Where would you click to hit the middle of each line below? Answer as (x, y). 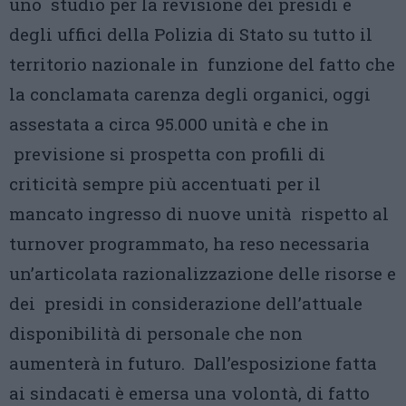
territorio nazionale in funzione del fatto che (202, 64)
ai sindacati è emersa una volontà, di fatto (189, 393)
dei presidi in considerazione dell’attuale (186, 303)
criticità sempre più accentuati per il (165, 184)
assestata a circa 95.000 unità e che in (169, 124)
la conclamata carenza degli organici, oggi (190, 94)
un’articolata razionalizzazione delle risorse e (203, 273)
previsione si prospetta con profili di (167, 154)
